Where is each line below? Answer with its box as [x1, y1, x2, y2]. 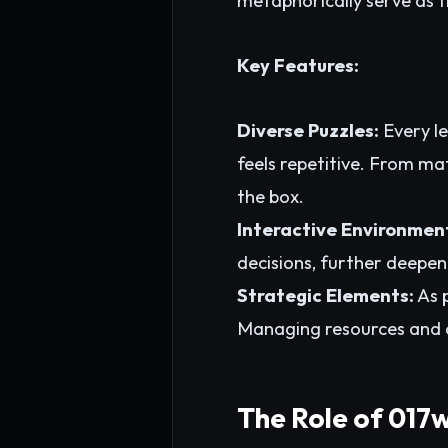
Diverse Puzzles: [237, 119, 379, 142]
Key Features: [237, 54, 359, 77]
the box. [237, 185, 304, 208]
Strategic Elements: [237, 284, 414, 307]
